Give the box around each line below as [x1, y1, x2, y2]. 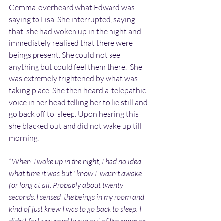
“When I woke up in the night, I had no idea [9, 156, 143, 166]
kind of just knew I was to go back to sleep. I [9, 203, 144, 214]
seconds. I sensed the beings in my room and [9, 191, 146, 202]
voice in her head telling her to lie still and [9, 97, 149, 107]
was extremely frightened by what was [9, 73, 139, 83]
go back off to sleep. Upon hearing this [9, 109, 140, 119]
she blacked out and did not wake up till [9, 120, 145, 131]
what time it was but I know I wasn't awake [9, 168, 143, 178]
